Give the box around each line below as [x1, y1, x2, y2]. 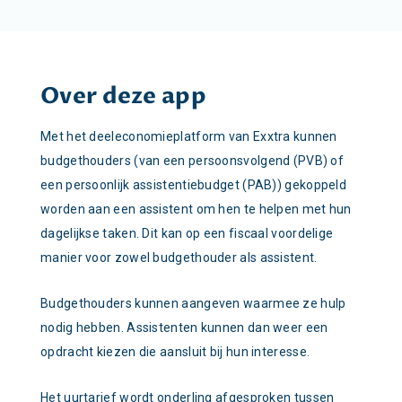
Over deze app [40, 81, 206, 111]
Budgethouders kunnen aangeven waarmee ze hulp [40, 296, 346, 310]
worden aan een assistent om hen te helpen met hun [40, 202, 352, 216]
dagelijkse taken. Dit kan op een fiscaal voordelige [40, 226, 334, 240]
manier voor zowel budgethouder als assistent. [40, 250, 318, 265]
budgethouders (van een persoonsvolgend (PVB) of [40, 153, 345, 168]
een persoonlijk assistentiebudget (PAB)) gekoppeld [40, 178, 346, 192]
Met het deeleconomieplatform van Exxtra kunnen [40, 129, 337, 144]
